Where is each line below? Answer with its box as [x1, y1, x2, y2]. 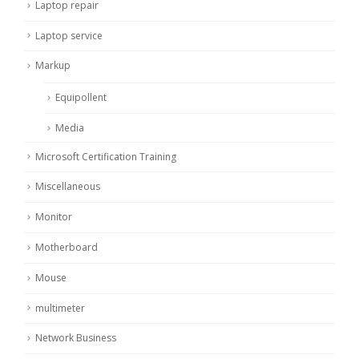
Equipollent [55, 91, 107, 105]
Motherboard [35, 240, 98, 254]
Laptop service [35, 28, 103, 42]
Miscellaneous [35, 179, 100, 194]
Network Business [35, 331, 116, 345]
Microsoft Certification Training [35, 149, 176, 163]
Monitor [35, 210, 72, 224]
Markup [35, 58, 71, 73]
